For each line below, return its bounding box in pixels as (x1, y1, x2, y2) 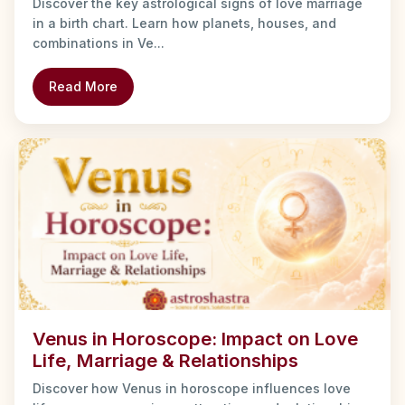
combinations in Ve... (33, 35, 165, 52)
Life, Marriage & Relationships (33, 349, 298, 372)
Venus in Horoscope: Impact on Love (33, 327, 358, 351)
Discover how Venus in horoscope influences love (33, 381, 351, 397)
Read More (49, 79, 118, 95)
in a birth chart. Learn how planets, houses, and (33, 15, 336, 32)
